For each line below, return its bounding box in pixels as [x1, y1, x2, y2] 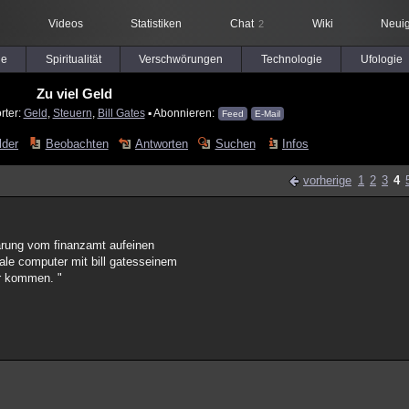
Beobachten [45, 137, 109, 151]
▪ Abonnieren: [144, 107, 217, 119]
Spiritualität [45, 53, 101, 66]
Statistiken [131, 17, 182, 30]
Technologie [260, 53, 322, 66]
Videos [47, 17, 83, 30]
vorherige [303, 173, 351, 187]
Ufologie [360, 53, 403, 66]
